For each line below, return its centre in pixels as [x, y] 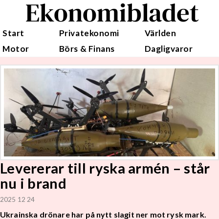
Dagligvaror [169, 49]
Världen [160, 33]
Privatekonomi [89, 33]
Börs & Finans [87, 49]
